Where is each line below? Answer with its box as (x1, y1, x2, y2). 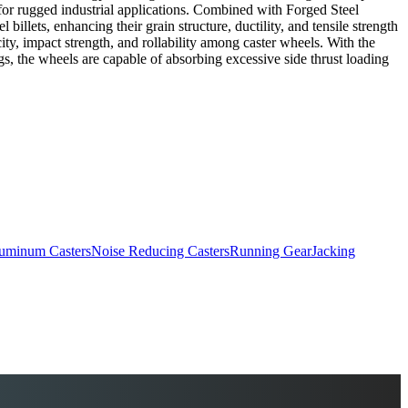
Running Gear (229, 243, 311, 260)
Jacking (311, 243, 355, 260)
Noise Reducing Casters (91, 243, 229, 260)
